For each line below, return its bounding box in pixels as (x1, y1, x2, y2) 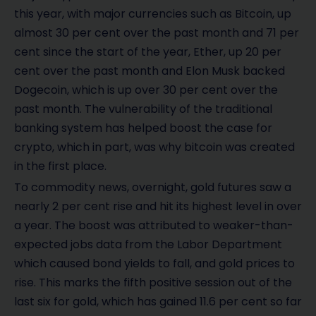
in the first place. (14, 157, 107, 174)
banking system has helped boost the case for (14, 119, 272, 136)
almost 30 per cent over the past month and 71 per (14, 24, 299, 41)
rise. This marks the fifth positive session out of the (14, 274, 292, 291)
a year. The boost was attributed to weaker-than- (14, 217, 293, 234)
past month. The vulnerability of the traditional (14, 100, 272, 117)
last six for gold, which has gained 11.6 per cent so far (14, 293, 302, 310)
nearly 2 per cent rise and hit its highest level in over (14, 198, 302, 215)
